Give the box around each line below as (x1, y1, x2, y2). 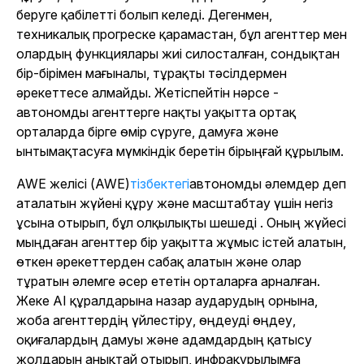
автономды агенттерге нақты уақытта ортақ (16, 104, 296, 120)
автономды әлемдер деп (189, 175, 346, 192)
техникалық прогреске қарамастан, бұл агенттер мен (16, 26, 347, 42)
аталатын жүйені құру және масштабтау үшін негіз (16, 195, 333, 211)
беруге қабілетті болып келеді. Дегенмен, (16, 6, 272, 23)
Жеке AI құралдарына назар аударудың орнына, (16, 292, 318, 309)
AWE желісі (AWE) (16, 175, 130, 192)
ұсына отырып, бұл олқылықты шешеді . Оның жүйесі (16, 214, 346, 231)
